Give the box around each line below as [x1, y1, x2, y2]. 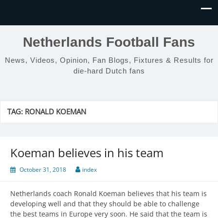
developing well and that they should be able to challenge [10, 199, 200, 209]
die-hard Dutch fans [73, 67, 145, 75]
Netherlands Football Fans [23, 35, 195, 50]
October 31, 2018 [19, 165, 66, 174]
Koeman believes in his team [10, 145, 163, 161]
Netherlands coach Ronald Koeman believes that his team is [10, 189, 207, 199]
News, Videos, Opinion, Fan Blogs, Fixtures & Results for [4, 56, 214, 64]
